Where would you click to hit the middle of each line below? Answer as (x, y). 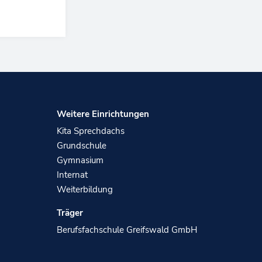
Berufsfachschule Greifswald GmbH (127, 230)
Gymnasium (80, 161)
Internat (73, 175)
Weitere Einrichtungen (103, 114)
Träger (70, 213)
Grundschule (82, 146)
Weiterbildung (85, 190)
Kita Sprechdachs (91, 131)
